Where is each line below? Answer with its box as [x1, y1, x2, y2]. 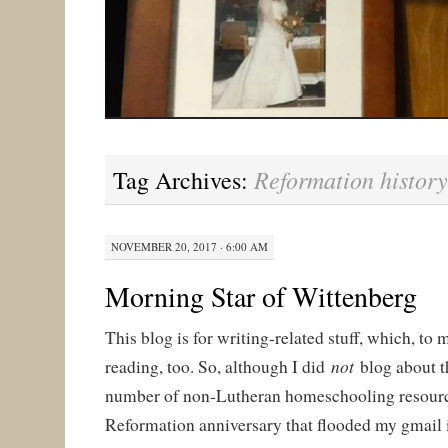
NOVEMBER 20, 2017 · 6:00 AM [110, 238, 268, 254]
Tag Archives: [112, 163, 254, 196]
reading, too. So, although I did [104, 354, 331, 378]
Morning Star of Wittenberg [104, 276, 417, 315]
